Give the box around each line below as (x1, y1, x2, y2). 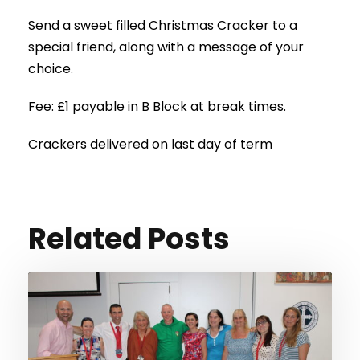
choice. (28, 59, 73, 78)
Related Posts (28, 218, 230, 260)
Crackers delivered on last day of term (28, 134, 272, 153)
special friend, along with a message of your (28, 37, 304, 56)
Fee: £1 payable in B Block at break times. (28, 96, 286, 116)
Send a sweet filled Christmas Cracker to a (28, 15, 297, 35)
